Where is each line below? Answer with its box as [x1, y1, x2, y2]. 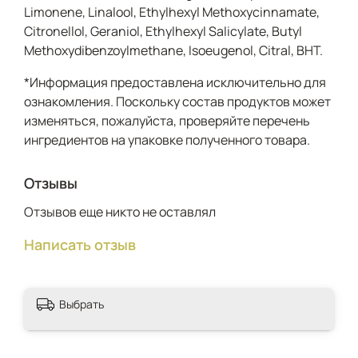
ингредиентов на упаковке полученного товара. [24, 130, 310, 149]
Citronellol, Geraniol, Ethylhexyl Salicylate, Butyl [24, 22, 302, 40]
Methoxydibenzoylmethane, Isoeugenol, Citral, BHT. [24, 41, 323, 59]
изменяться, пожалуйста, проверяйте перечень [24, 111, 310, 129]
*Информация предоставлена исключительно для [24, 73, 326, 91]
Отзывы [24, 173, 78, 193]
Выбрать [59, 296, 104, 312]
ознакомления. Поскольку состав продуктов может [24, 92, 331, 110]
